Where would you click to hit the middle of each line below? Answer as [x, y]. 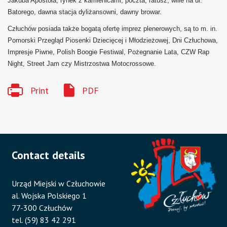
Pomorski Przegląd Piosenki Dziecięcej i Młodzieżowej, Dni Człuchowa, [113, 41]
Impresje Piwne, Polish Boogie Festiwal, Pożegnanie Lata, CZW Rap [108, 52]
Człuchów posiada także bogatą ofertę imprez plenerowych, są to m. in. [112, 29]
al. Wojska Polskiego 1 [49, 195]
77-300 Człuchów [42, 207]
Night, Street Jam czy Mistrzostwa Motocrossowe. [82, 64]
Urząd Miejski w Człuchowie [59, 183]
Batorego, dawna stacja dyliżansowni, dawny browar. [85, 12]
